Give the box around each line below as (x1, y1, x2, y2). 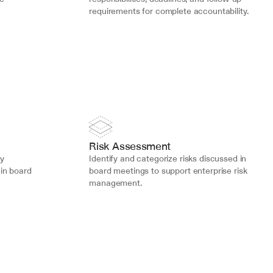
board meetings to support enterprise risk (89, 165, 247, 177)
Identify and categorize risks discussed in (89, 152, 247, 165)
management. (89, 177, 142, 189)
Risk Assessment (89, 138, 171, 154)
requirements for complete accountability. (89, 5, 249, 17)
